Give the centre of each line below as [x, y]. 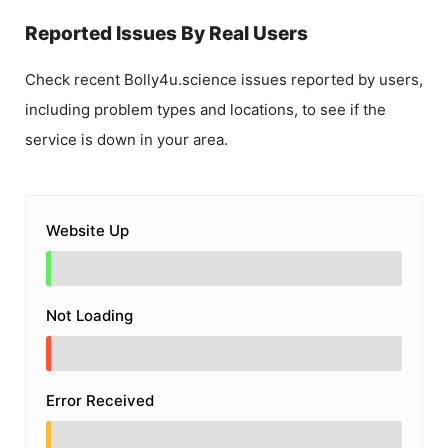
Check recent [74, 79]
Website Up [87, 230]
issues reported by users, [330, 79]
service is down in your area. [126, 139]
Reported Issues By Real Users [166, 33]
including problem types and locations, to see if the [205, 109]
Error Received [100, 400]
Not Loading [89, 315]
